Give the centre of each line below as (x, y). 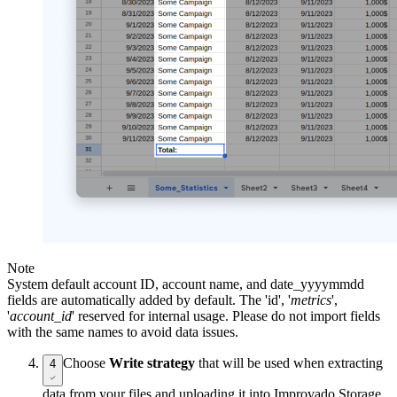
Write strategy (152, 363)
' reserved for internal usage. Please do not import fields (226, 316)
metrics (311, 300)
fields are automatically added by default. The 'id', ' (149, 300)
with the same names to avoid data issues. (123, 332)
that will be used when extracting (289, 363)
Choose (86, 363)
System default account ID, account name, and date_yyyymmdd (186, 284)
